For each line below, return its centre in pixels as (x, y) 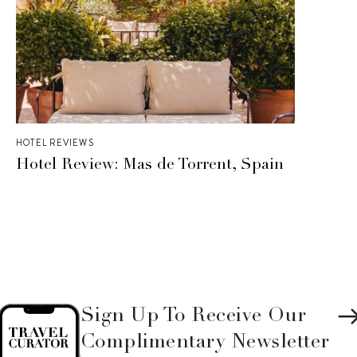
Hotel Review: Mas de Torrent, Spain (150, 165)
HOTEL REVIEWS (55, 142)
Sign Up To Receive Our (193, 317)
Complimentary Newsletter (205, 343)
